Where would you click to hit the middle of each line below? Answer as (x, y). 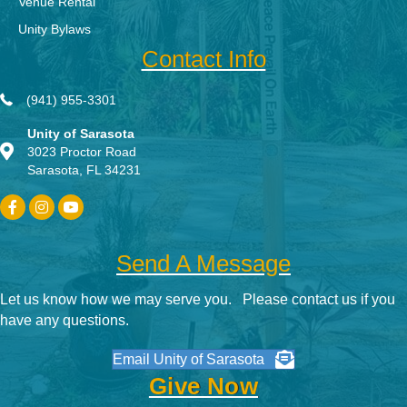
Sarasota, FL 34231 (84, 170)
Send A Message (203, 264)
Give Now (203, 387)
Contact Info (203, 60)
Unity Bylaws (55, 30)
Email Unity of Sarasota (189, 360)
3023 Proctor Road (82, 152)
